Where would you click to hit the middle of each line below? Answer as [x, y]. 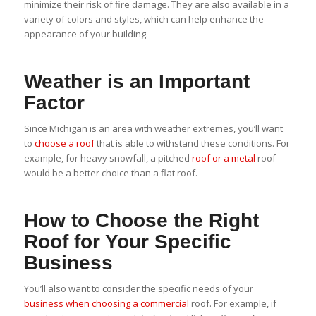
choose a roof [64, 144]
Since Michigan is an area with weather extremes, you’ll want [153, 129]
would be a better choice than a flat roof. [110, 173]
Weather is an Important [136, 82]
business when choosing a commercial [106, 304]
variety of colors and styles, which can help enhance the [144, 19]
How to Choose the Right [141, 221]
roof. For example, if [232, 304]
